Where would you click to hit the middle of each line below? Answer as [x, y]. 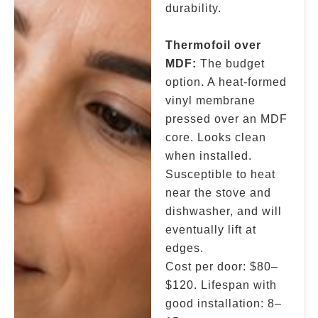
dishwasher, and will [224, 211]
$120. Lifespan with [221, 285]
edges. [185, 248]
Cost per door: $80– [222, 267]
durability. [194, 8]
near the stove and [219, 193]
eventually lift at [211, 230]
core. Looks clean [216, 137]
